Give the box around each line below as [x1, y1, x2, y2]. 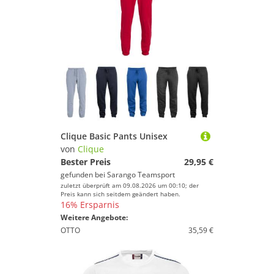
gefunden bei [61, 169, 107, 180]
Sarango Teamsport [107, 169, 175, 180]
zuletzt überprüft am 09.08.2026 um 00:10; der [61, 181, 199, 190]
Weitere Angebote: [61, 212, 128, 223]
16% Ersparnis [61, 199, 119, 210]
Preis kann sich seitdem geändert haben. [61, 190, 180, 198]
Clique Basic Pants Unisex [61, 130, 168, 142]
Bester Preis [61, 156, 111, 168]
